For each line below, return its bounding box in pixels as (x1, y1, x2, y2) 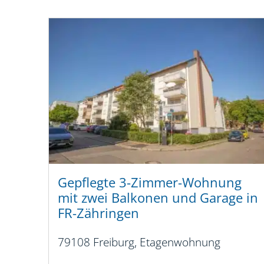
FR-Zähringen (58, 204, 139, 223)
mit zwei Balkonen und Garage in (58, 189, 258, 207)
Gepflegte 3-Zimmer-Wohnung (58, 173, 242, 192)
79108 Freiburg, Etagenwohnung (58, 234, 220, 250)
